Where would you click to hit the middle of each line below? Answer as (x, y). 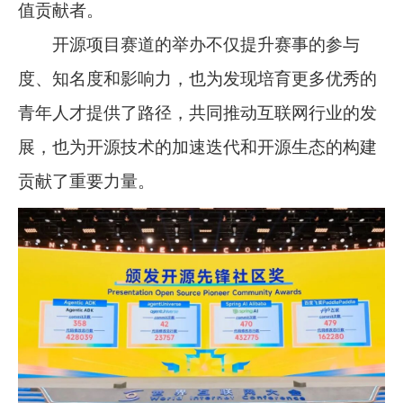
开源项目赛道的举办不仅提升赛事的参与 (189, 45)
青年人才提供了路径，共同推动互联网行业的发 (198, 113)
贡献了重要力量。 (87, 182)
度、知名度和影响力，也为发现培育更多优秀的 (198, 79)
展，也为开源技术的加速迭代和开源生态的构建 (198, 148)
